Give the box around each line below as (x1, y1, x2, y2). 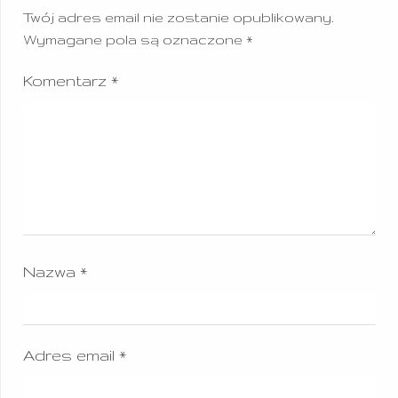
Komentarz (23, 72, 111, 90)
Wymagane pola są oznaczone (23, 32, 246, 48)
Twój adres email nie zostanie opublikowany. (23, 10, 334, 26)
